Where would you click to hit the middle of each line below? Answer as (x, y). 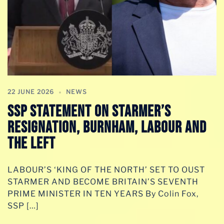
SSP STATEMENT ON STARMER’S (89, 111)
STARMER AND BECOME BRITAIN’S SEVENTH (103, 181)
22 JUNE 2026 (31, 91)
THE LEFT (31, 143)
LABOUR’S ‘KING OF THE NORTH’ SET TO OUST (106, 169)
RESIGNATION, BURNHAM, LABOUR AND (107, 127)
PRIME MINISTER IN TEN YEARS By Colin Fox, (103, 193)
